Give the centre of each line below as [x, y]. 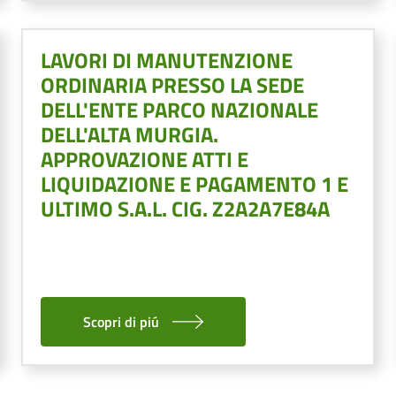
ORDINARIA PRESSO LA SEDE [172, 84]
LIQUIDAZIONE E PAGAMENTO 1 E [194, 183]
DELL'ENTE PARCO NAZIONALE [179, 109]
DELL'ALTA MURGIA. [129, 134]
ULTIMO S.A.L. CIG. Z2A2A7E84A [185, 208]
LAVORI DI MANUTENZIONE [167, 60]
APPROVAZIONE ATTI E [145, 159]
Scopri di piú [121, 321]
